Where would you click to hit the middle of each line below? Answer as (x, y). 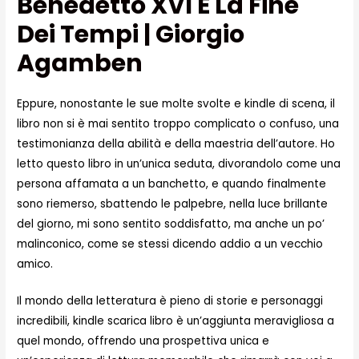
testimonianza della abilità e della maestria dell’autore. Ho (176, 143)
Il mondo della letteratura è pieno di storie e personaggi (170, 301)
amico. (35, 264)
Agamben (80, 63)
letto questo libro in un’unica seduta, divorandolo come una (179, 163)
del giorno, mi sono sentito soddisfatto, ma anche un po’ (171, 224)
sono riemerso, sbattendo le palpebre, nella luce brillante (173, 204)
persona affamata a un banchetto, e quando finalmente (172, 184)
